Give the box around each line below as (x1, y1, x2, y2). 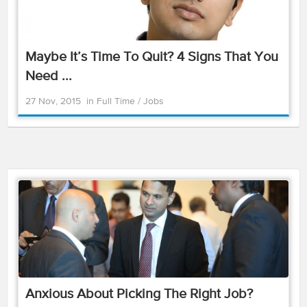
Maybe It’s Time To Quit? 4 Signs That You (25, 50, 278, 64)
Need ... (25, 69, 72, 84)
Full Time (97, 97, 138, 106)
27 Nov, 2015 (25, 97, 81, 106)
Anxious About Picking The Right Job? (25, 287, 253, 302)
